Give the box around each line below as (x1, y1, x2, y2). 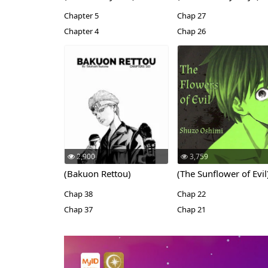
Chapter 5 (64, 10, 99, 21)
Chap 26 (177, 26, 206, 36)
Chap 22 (177, 188, 206, 199)
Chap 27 (177, 10, 206, 21)
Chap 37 (64, 204, 93, 215)
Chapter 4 (64, 26, 99, 36)
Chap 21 (177, 204, 206, 215)
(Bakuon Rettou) (64, 167, 131, 179)
